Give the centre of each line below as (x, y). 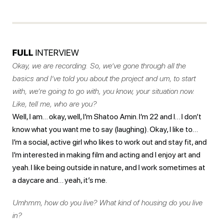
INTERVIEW (56, 52)
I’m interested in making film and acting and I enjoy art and (106, 154)
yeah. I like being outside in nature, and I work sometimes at (109, 167)
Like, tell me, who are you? (54, 104)
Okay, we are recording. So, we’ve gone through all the (99, 66)
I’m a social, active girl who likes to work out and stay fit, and (109, 142)
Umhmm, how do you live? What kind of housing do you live (107, 202)
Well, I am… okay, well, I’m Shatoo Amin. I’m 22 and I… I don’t (107, 116)
